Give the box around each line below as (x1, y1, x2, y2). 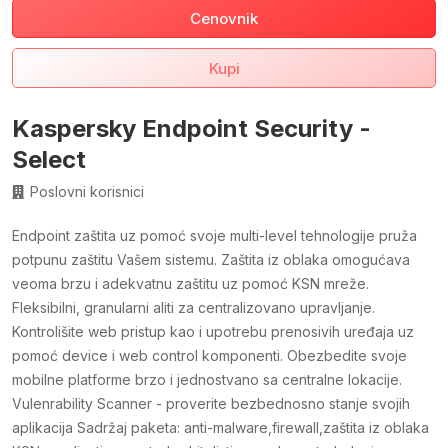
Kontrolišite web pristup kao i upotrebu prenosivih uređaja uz (12, 323, 414, 341)
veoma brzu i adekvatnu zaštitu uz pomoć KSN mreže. (12, 275, 369, 293)
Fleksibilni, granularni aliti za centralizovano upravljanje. (12, 299, 375, 317)
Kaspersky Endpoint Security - (12, 114, 371, 144)
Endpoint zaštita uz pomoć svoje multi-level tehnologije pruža (12, 227, 417, 245)
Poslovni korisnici (30, 183, 144, 201)
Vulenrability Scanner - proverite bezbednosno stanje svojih (12, 395, 410, 413)
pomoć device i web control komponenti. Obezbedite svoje (12, 347, 407, 365)
